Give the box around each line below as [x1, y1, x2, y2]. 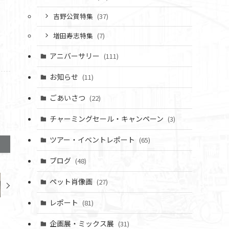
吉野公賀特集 [53, 11, 95, 21]
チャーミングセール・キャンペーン [49, 113, 165, 124]
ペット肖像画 [49, 176, 94, 187]
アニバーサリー [49, 51, 101, 61]
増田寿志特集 [53, 31, 95, 41]
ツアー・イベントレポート [49, 134, 136, 145]
